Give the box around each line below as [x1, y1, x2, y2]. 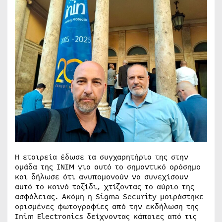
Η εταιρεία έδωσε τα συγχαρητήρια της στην [15, 151, 188, 163]
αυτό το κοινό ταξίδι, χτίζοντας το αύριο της [15, 181, 194, 192]
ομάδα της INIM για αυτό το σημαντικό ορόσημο [15, 161, 201, 172]
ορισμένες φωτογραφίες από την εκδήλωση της [15, 201, 199, 212]
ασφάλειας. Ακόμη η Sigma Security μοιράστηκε [15, 191, 204, 202]
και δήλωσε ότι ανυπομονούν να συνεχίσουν [15, 171, 188, 182]
